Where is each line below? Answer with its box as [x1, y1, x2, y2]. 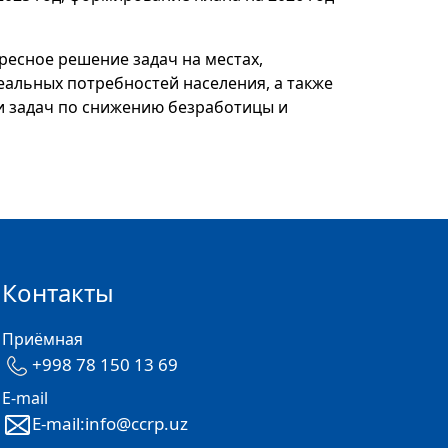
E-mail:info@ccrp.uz [32, 411, 188, 435]
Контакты [2, 276, 114, 309]
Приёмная [2, 328, 83, 350]
